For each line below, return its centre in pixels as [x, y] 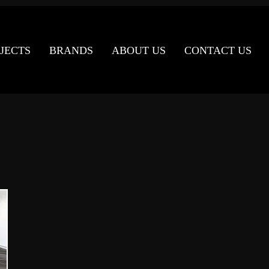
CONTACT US [218, 50]
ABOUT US [138, 50]
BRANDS [71, 50]
